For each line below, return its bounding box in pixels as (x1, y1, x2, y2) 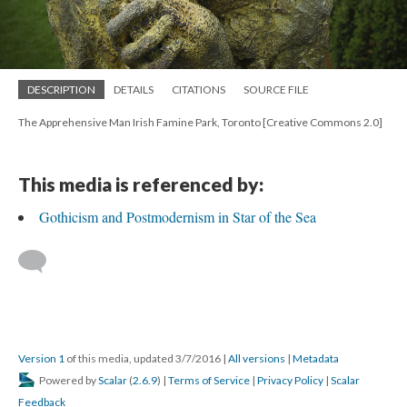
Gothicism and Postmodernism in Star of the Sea (39, 206, 316, 226)
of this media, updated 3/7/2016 (65, 351, 223, 365)
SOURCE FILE (243, 82, 309, 96)
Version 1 (18, 351, 65, 365)
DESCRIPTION (27, 82, 95, 96)
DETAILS (114, 82, 154, 96)
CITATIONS (172, 82, 225, 96)
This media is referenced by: (18, 172, 263, 195)
